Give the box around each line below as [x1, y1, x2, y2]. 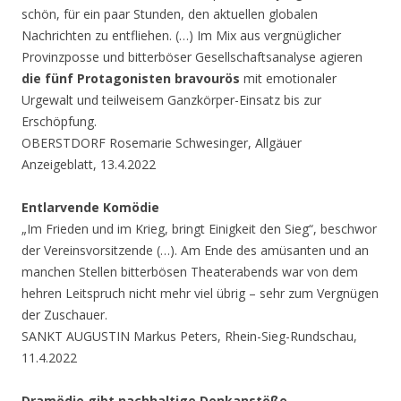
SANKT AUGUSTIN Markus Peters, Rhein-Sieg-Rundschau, [21, 328, 357, 346]
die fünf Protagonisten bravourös [21, 70, 240, 88]
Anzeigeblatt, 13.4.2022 [21, 156, 156, 174]
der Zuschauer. [21, 306, 107, 324]
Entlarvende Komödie [21, 199, 159, 217]
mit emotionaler [240, 70, 337, 88]
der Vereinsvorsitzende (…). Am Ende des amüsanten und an [21, 242, 369, 260]
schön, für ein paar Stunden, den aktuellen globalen [21, 5, 318, 23]
